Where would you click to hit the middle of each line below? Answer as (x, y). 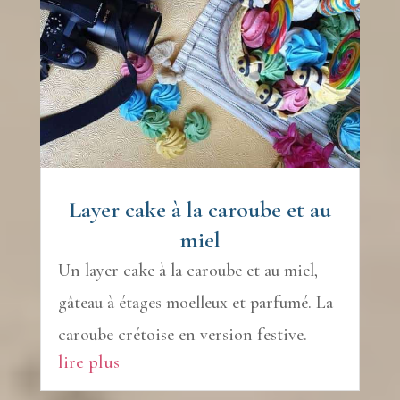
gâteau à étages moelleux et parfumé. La (195, 302)
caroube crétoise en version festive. (182, 334)
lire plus (88, 362)
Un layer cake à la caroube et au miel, (187, 270)
